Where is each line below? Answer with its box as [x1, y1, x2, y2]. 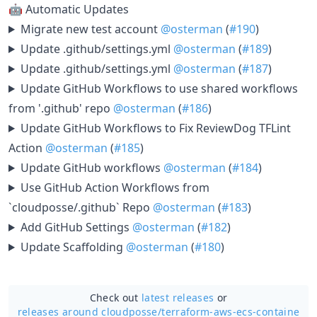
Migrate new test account [20, 21, 161, 37]
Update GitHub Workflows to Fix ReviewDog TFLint [20, 120, 291, 136]
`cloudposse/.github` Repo [8, 200, 153, 215]
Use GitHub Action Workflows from [20, 180, 209, 195]
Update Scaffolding [20, 239, 126, 255]
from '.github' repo [8, 100, 113, 116]
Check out [89, 291, 142, 304]
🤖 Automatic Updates [8, 1, 129, 17]
